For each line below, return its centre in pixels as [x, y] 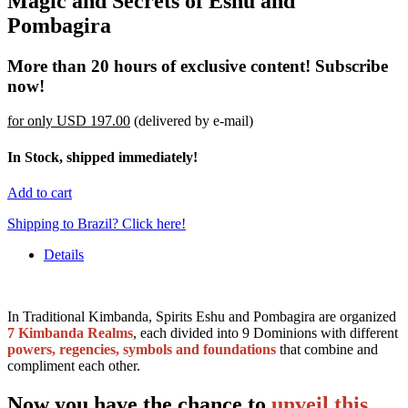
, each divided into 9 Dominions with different [265, 332]
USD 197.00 [93, 121]
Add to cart [40, 192]
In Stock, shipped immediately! [102, 157]
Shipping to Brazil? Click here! [97, 223]
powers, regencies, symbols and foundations [142, 349]
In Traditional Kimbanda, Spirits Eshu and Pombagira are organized [202, 316]
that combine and [327, 349]
